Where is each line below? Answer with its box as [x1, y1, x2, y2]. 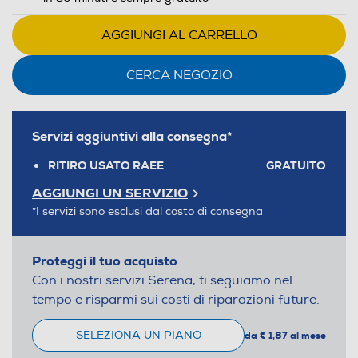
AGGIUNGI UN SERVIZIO [32, 185, 188, 201]
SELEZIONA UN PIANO [75, 328, 201, 342]
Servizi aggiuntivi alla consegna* [32, 128, 233, 145]
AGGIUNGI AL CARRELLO [101, 27, 257, 43]
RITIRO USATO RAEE [48, 158, 164, 173]
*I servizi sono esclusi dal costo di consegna [32, 205, 263, 218]
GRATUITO [266, 158, 326, 173]
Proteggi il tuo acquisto [32, 253, 177, 269]
